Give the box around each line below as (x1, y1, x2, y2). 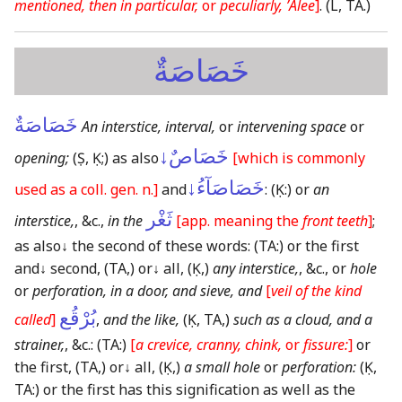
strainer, (14, 334, 65, 354)
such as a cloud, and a (233, 309, 372, 329)
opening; (14, 147, 69, 168)
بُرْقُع (59, 306, 96, 329)
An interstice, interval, (82, 116, 215, 136)
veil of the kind (271, 280, 362, 301)
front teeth (302, 210, 368, 231)
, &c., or (299, 258, 350, 278)
